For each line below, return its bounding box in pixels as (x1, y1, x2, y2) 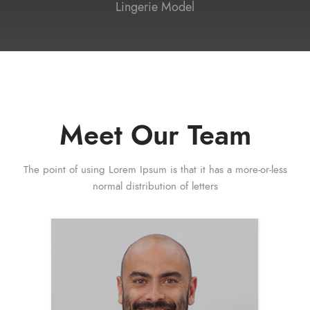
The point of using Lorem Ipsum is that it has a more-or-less (23, 163, 287, 177)
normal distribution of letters (92, 179, 218, 194)
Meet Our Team (59, 116, 251, 155)
